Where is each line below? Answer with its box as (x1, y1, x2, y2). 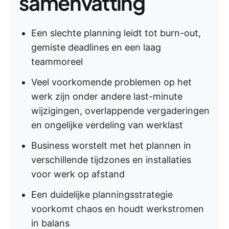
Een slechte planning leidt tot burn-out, (31, 28, 201, 38)
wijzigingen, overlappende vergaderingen (31, 105, 210, 116)
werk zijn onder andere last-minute (31, 91, 182, 102)
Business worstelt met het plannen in (31, 140, 191, 151)
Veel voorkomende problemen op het (31, 77, 192, 87)
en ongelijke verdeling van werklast (31, 120, 183, 130)
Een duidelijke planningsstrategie (31, 189, 173, 200)
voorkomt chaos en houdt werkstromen (31, 203, 204, 214)
